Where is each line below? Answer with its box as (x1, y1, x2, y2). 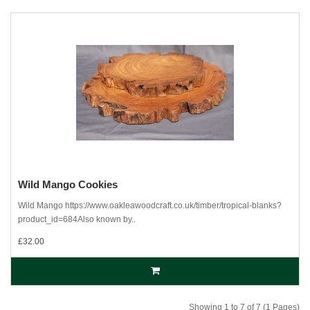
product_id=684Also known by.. (18, 215, 136, 224)
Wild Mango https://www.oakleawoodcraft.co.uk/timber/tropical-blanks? (18, 201, 282, 210)
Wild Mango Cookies (18, 179, 118, 190)
